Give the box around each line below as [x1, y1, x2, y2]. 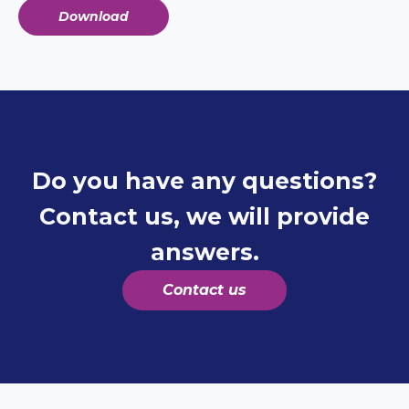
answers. [150, 237, 259, 266]
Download [58, 7, 129, 25]
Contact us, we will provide [39, 202, 370, 230]
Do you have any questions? [32, 166, 377, 194]
